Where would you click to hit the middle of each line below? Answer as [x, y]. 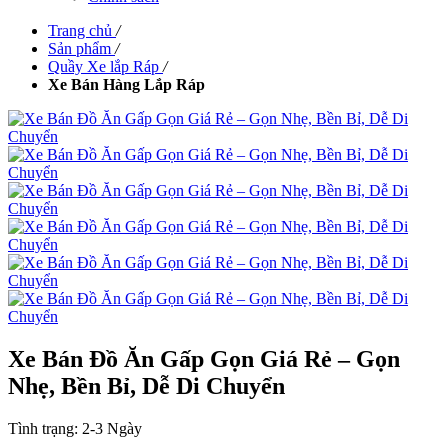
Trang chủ [80, 30]
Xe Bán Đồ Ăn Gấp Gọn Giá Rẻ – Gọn [204, 358]
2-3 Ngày [112, 428]
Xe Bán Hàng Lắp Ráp [126, 84]
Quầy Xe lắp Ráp [103, 66]
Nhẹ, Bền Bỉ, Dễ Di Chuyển [146, 385]
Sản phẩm [79, 48]
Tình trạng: [45, 428]
